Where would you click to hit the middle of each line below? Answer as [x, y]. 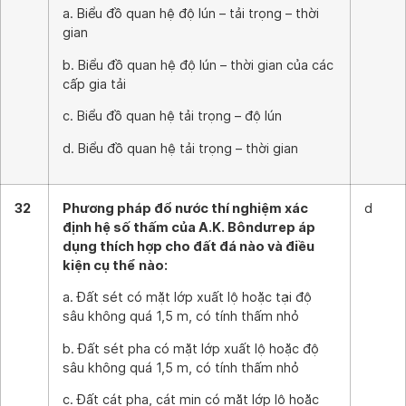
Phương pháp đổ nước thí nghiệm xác [185, 208]
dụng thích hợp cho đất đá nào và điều [188, 246]
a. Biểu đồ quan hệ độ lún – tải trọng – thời [191, 14]
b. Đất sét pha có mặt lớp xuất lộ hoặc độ [191, 348]
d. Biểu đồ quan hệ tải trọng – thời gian [180, 148]
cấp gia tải [94, 83]
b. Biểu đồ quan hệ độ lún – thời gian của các [198, 64]
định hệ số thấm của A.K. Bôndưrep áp [189, 227]
